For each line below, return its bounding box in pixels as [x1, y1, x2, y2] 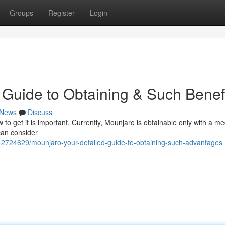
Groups [10, 8, 33, 18]
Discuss [28, 107, 52, 117]
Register [48, 8, 75, 18]
